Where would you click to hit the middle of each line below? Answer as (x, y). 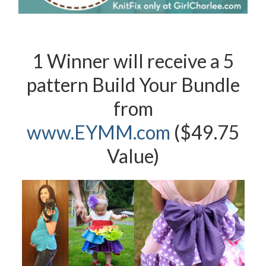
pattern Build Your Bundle (133, 85)
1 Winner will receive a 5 (133, 61)
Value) (133, 156)
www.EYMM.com (98, 132)
